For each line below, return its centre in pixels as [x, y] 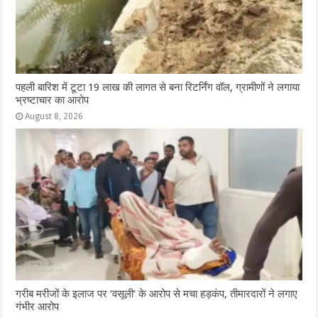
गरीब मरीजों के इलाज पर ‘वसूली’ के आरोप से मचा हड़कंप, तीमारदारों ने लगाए [157, 294]
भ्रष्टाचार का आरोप [53, 100]
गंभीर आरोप [38, 307]
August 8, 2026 [54, 116]
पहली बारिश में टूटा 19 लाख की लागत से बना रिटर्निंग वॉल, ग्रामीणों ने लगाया [158, 87]
